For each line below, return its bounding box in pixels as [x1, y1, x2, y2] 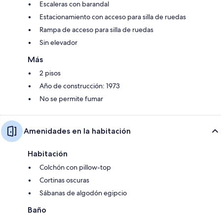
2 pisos [39, 69, 61, 78]
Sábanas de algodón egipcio [39, 188, 127, 198]
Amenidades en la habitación [24, 126, 131, 136]
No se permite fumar [39, 94, 103, 104]
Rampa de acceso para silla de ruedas [39, 25, 153, 35]
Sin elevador [39, 38, 77, 47]
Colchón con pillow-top [39, 163, 111, 172]
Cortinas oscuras [39, 176, 89, 185]
